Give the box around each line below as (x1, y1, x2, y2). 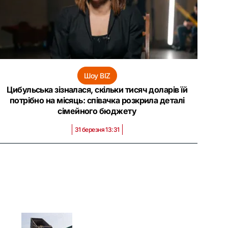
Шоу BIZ (83, 71, 110, 80)
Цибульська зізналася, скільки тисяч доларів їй (7, 84, 187, 95)
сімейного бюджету (58, 106, 136, 116)
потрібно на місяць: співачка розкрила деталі (9, 95, 185, 105)
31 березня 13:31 (74, 126, 120, 133)
